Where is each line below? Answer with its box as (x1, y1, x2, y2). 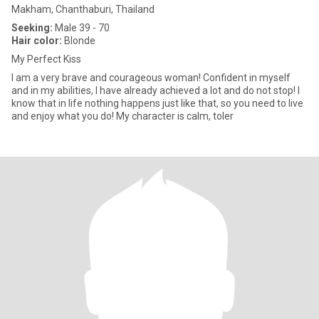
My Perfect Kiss (11, 53, 81, 65)
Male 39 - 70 (53, 22, 110, 33)
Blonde (62, 35, 95, 46)
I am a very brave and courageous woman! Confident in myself (11, 72, 291, 83)
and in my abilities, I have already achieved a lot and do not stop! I (11, 85, 300, 96)
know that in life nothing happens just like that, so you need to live (11, 98, 303, 109)
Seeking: (11, 22, 53, 33)
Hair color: (11, 35, 62, 46)
